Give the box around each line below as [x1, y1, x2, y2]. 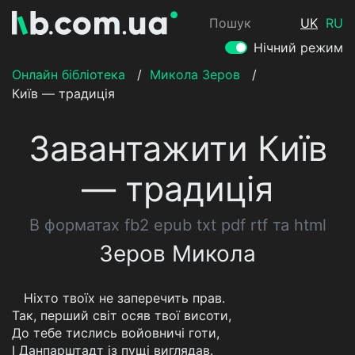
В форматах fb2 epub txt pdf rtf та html [29, 216, 326, 235]
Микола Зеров [150, 67, 240, 82]
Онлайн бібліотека [12, 67, 125, 82]
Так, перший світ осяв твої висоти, [12, 307, 231, 323]
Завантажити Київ [28, 128, 327, 169]
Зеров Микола [99, 240, 256, 267]
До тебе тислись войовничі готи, [12, 325, 219, 341]
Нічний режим [254, 40, 343, 55]
